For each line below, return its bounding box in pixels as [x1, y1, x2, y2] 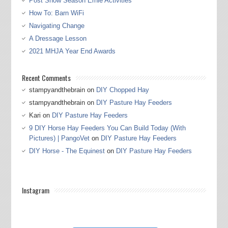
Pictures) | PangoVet [28, 134, 90, 142]
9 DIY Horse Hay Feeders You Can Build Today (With [28, 124, 186, 132]
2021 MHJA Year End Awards [28, 47, 116, 55]
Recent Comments [21, 72, 71, 83]
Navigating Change [28, 22, 84, 30]
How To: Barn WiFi [28, 9, 84, 17]
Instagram [21, 185, 49, 196]
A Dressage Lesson [28, 35, 87, 43]
